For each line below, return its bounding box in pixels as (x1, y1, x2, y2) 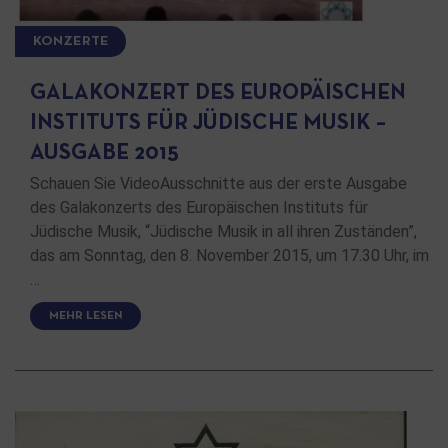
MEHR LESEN (48, 310, 123, 321)
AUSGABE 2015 (30, 144, 179, 164)
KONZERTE (32, 35, 109, 49)
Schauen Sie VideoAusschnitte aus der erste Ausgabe (30, 174, 407, 194)
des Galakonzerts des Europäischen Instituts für (30, 198, 368, 218)
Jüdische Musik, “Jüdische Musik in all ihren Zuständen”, (30, 222, 417, 242)
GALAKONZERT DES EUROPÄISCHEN (30, 84, 406, 104)
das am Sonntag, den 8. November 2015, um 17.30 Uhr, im (30, 246, 429, 266)
